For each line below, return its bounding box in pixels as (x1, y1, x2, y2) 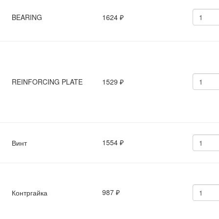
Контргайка (12, 188, 47, 197)
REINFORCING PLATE (12, 77, 83, 87)
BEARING (12, 12, 42, 22)
